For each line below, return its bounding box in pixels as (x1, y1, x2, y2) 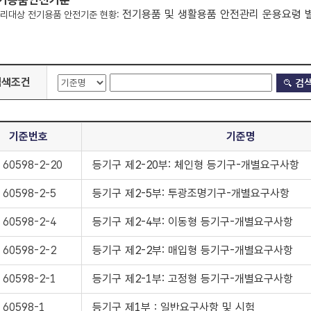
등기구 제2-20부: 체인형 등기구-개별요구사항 (92, 158, 299, 171)
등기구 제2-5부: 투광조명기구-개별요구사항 (92, 187, 289, 200)
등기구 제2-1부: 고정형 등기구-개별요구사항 (92, 272, 293, 285)
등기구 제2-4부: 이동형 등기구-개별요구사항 (92, 215, 293, 228)
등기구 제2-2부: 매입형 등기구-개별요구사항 (92, 244, 293, 257)
